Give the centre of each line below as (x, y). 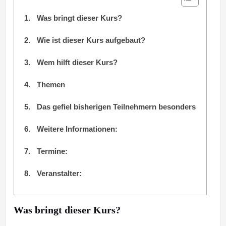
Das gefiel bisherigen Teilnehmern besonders (116, 106)
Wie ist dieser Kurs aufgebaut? (91, 40)
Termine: (52, 151)
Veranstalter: (59, 173)
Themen (51, 84)
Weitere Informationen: (77, 129)
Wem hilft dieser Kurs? (77, 62)
